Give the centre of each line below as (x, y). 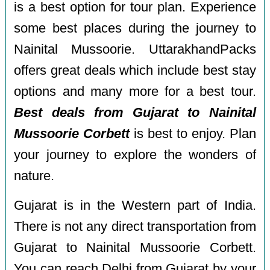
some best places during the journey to (135, 29)
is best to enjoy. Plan (193, 134)
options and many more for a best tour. (135, 92)
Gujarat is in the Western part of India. (135, 205)
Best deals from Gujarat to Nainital (135, 113)
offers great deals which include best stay (135, 71)
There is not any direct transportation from (135, 226)
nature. (34, 176)
